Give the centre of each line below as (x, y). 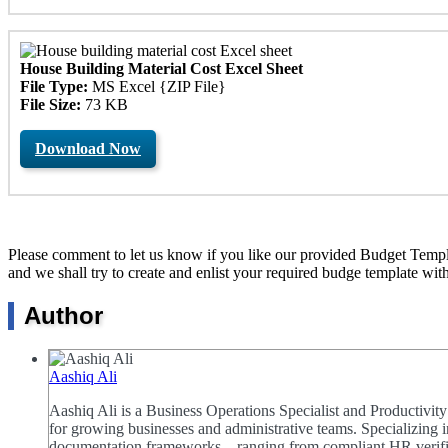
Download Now (88, 148)
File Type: (54, 86)
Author (63, 315)
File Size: (50, 104)
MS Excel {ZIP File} (157, 86)
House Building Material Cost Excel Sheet (161, 68)
